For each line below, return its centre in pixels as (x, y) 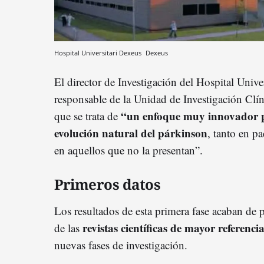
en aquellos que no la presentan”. (128, 150)
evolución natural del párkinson (131, 133)
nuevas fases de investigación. (121, 245)
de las (68, 228)
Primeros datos (107, 184)
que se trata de (88, 116)
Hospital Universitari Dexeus (99, 53)
